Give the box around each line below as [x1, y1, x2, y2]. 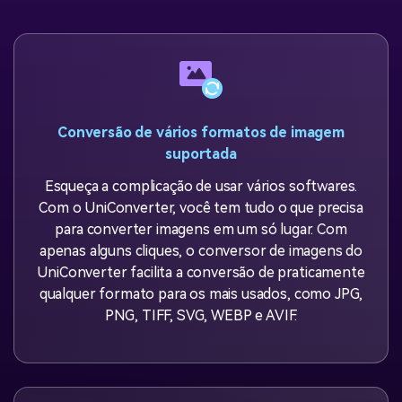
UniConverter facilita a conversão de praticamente [37, 264, 365, 282]
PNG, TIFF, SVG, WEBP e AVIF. [104, 307, 298, 325]
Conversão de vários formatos [57, 123, 267, 141]
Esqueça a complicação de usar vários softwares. [44, 178, 358, 196]
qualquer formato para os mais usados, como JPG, [39, 285, 363, 303]
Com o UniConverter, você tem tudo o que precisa [39, 199, 363, 217]
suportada [165, 144, 237, 162]
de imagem [266, 123, 345, 141]
